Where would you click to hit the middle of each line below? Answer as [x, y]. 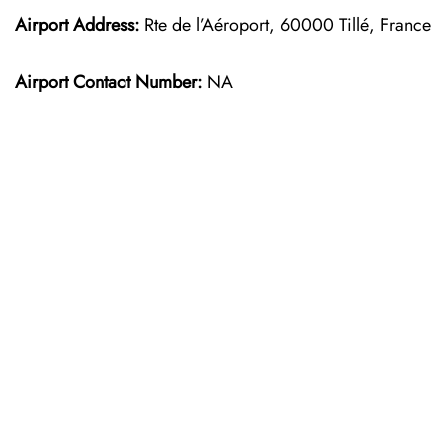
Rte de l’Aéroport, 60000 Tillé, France [285, 25]
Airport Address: [77, 25]
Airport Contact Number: [108, 82]
